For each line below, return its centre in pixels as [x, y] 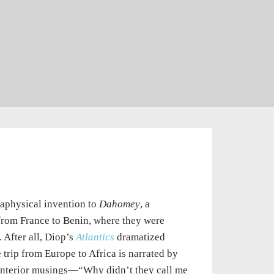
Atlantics [95, 237]
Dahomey [119, 204]
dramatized [139, 237]
